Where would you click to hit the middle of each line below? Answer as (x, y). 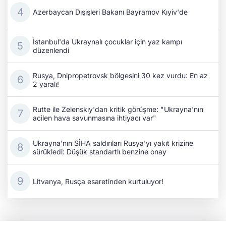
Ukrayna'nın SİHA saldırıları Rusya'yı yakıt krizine (113, 143)
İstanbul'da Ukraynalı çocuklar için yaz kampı (107, 41)
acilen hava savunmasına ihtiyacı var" (95, 118)
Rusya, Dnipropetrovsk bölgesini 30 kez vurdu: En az (120, 75)
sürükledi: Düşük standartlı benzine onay (100, 151)
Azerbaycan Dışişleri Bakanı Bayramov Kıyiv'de (110, 12)
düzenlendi (51, 50)
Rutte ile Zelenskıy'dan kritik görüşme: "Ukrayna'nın (118, 109)
